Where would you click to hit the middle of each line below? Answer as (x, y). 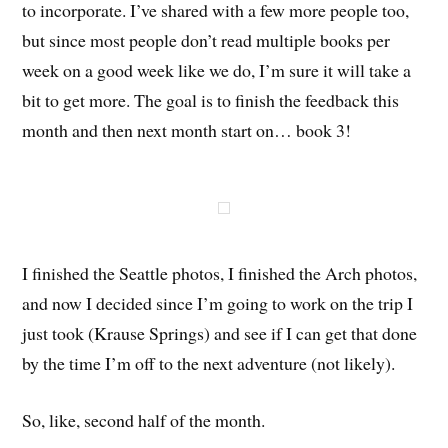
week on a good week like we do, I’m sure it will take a (217, 70)
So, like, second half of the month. (144, 420)
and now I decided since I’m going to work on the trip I (218, 303)
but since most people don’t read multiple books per (206, 40)
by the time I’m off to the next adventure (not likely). (209, 363)
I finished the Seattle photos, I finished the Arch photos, (220, 273)
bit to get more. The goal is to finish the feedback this (211, 100)
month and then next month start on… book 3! (187, 130)
